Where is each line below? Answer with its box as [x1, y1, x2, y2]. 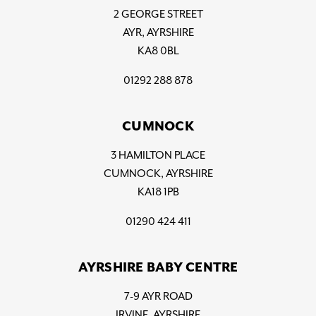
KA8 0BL [137, 44, 179, 59]
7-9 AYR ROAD [123, 289, 193, 304]
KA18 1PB [137, 185, 179, 200]
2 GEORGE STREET [113, 7, 203, 22]
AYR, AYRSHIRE [122, 25, 194, 40]
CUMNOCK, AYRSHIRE [103, 166, 213, 181]
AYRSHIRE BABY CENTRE [78, 260, 238, 275]
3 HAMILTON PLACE [111, 148, 205, 163]
